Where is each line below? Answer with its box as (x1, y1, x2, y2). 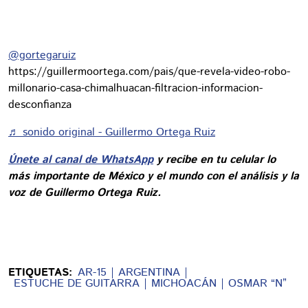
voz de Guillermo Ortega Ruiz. (8, 185, 161, 201)
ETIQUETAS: (8, 265, 72, 280)
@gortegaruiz (8, 47, 76, 63)
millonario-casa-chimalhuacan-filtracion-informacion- (8, 80, 263, 96)
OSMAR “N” (228, 276, 287, 291)
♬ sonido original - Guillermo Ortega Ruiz (8, 124, 215, 140)
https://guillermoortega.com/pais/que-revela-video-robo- (8, 64, 290, 80)
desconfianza (8, 97, 71, 113)
